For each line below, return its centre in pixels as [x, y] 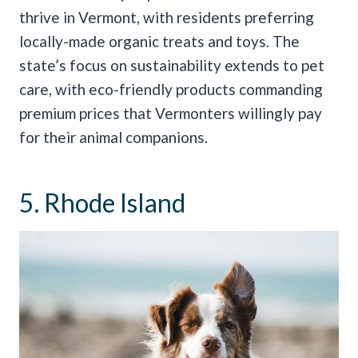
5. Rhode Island [102, 202]
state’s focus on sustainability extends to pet [172, 65]
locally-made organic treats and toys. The [159, 41]
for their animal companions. [113, 137]
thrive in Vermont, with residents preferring [167, 17]
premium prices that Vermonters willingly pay [171, 113]
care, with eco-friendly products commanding [171, 89]
